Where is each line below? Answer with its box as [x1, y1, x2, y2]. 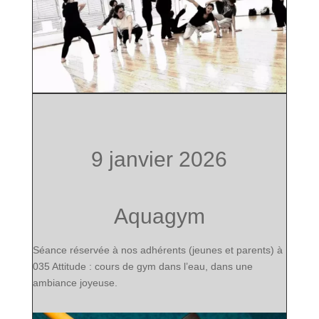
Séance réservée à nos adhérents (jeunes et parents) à [32, 244, 283, 256]
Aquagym [113, 204, 205, 228]
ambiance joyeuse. [32, 276, 117, 288]
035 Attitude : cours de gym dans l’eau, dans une [32, 260, 253, 272]
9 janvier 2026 [91, 147, 228, 171]
